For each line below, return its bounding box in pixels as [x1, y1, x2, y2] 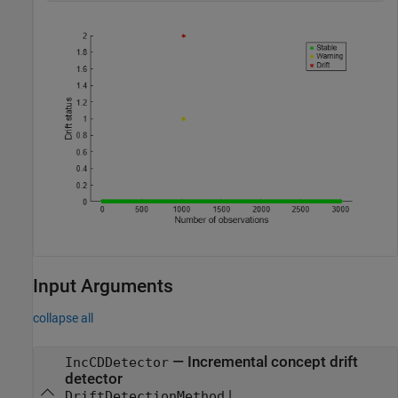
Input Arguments [33, 275, 173, 297]
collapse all [33, 310, 93, 325]
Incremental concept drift [187, 353, 358, 370]
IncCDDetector [64, 354, 169, 370]
